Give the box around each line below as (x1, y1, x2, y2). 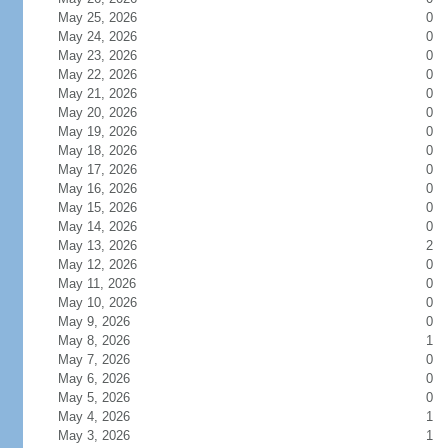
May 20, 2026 (57, 105, 137, 120)
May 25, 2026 (57, 10, 137, 25)
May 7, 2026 (57, 352, 130, 367)
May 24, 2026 (57, 29, 137, 44)
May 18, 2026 (57, 143, 137, 158)
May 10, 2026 (57, 295, 137, 310)
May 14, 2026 (57, 219, 137, 234)
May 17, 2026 (57, 162, 137, 177)
